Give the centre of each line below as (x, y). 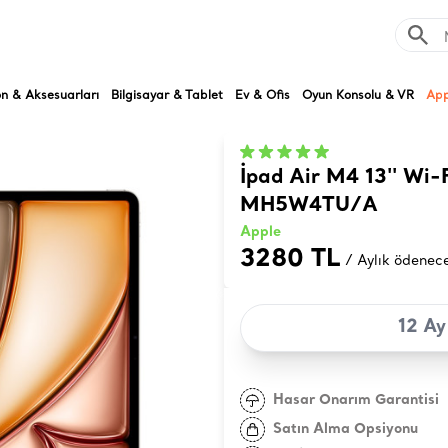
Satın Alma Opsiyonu (345, 429)
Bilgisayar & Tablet (167, 94)
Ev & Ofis (263, 94)
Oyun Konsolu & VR (358, 94)
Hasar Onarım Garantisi (356, 400)
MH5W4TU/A (309, 206)
